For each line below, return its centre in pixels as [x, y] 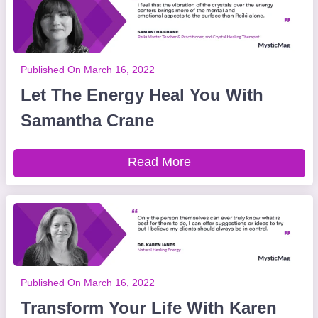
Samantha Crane [87, 120]
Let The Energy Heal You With [142, 95]
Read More [159, 162]
